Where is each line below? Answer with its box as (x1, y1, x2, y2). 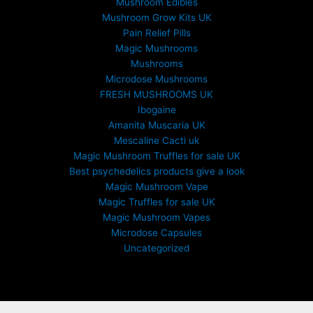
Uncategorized (124, 242, 189, 254)
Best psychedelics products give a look (68, 165, 245, 177)
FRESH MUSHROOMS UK (100, 88, 213, 100)
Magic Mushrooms (115, 42, 198, 54)
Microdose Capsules (111, 226, 202, 238)
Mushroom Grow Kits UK (101, 11, 212, 23)
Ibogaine (137, 103, 176, 115)
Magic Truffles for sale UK (98, 196, 215, 208)
